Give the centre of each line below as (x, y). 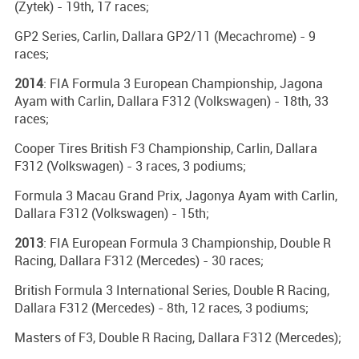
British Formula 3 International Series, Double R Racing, (172, 290)
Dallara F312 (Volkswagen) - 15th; (112, 213)
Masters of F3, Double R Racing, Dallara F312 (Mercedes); (178, 337)
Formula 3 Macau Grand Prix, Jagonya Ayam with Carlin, (176, 195)
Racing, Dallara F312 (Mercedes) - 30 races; (139, 260)
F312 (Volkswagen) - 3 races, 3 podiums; (130, 165)
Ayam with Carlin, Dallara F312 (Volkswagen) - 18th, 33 (171, 101)
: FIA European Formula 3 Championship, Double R (187, 242)
